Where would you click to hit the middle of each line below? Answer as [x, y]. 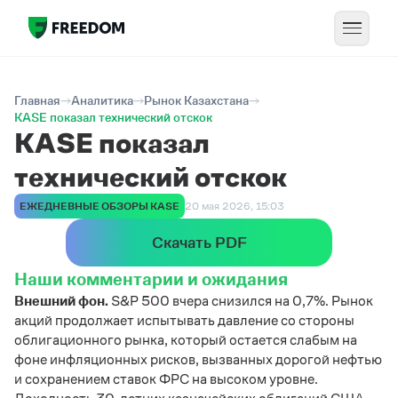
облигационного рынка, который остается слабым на [186, 340]
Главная [37, 100]
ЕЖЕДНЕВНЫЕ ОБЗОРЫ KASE [99, 206]
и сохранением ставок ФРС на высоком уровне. [166, 379]
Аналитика [102, 100]
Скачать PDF [199, 243]
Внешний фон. [61, 301]
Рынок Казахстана [196, 100]
